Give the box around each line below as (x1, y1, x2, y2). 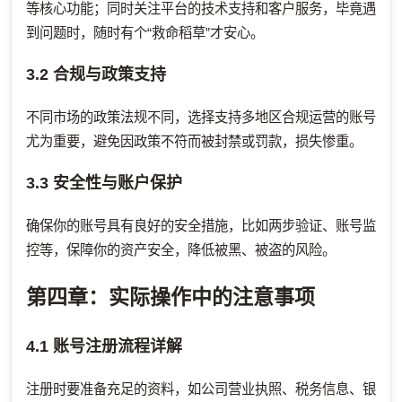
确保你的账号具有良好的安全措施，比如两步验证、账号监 (26, 217, 376, 233)
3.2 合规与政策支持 (26, 65, 166, 83)
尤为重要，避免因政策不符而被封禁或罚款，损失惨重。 (26, 133, 363, 149)
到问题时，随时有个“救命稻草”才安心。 (26, 24, 264, 40)
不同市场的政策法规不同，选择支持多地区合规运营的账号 (26, 109, 376, 125)
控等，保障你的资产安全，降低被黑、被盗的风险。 (26, 241, 336, 258)
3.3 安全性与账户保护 (26, 173, 182, 192)
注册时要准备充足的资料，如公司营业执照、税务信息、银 (26, 380, 376, 397)
